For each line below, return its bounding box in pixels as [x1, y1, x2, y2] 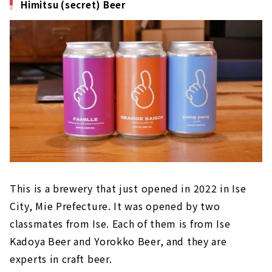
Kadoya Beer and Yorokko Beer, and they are [10, 233, 227, 248]
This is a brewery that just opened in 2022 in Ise [10, 180, 246, 195]
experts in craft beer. [10, 251, 112, 266]
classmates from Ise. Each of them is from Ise [10, 216, 231, 231]
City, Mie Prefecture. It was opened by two [10, 198, 220, 213]
